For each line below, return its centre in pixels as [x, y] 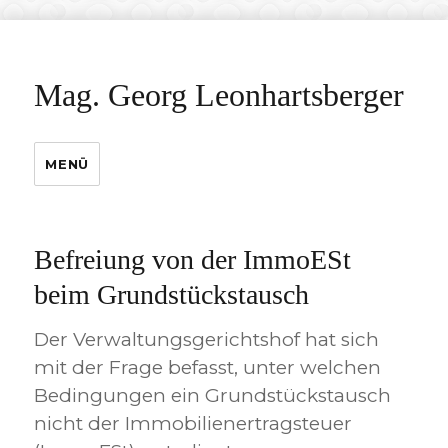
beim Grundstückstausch [172, 294]
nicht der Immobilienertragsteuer [193, 423]
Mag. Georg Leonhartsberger [219, 95]
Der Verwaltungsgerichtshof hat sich [207, 339]
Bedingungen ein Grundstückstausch [213, 395]
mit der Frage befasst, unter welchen [208, 367]
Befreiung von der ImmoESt [193, 259]
